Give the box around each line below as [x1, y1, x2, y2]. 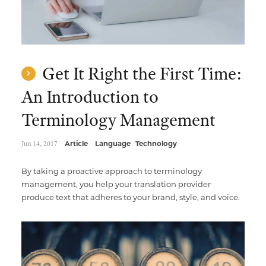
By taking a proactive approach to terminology [21, 166, 202, 176]
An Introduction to [21, 85, 159, 108]
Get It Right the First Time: [38, 62, 242, 85]
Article [64, 140, 88, 148]
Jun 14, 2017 [21, 139, 58, 148]
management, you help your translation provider [21, 179, 211, 189]
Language [94, 140, 131, 148]
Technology [135, 140, 177, 148]
